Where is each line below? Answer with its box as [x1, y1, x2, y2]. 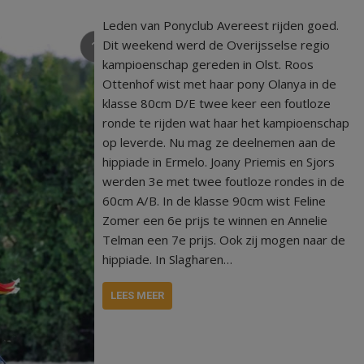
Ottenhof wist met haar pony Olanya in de [102, 76, 337, 92]
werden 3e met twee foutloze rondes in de [102, 173, 345, 189]
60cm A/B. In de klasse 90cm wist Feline [102, 193, 327, 209]
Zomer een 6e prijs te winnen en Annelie [102, 212, 328, 228]
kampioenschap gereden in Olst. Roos [102, 56, 314, 72]
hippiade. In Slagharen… [102, 251, 233, 267]
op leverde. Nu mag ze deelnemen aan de [102, 134, 336, 150]
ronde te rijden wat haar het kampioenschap [102, 115, 350, 131]
